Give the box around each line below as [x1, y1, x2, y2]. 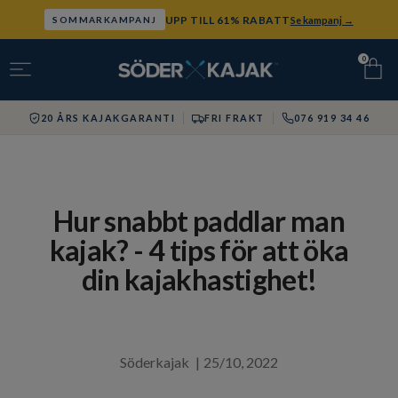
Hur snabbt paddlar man [53, 203, 345, 238]
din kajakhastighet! [81, 262, 317, 297]
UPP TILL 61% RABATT [164, 12, 291, 27]
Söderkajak [120, 354, 189, 370]
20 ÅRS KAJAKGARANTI [40, 112, 176, 123]
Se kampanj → [290, 13, 354, 26]
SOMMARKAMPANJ [52, 14, 157, 25]
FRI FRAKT [204, 112, 265, 123]
